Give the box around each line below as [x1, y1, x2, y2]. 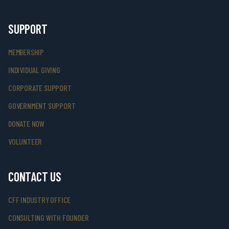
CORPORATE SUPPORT [8, 83, 72, 93]
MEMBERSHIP [8, 47, 44, 57]
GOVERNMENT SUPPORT [8, 101, 76, 110]
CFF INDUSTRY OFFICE [8, 195, 71, 204]
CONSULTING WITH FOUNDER [8, 213, 89, 222]
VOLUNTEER [8, 136, 42, 146]
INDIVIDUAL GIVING [8, 65, 60, 75]
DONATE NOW [8, 119, 44, 128]
